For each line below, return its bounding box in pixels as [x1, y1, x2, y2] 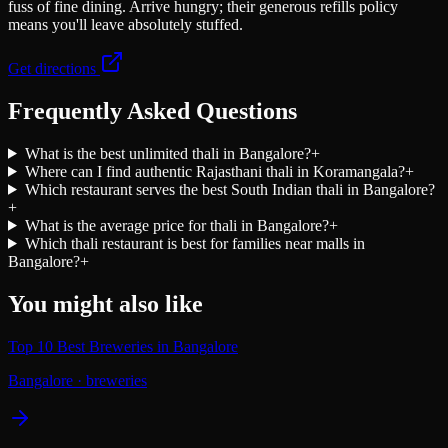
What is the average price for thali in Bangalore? [24, 216, 329, 234]
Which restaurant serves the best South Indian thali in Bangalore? [24, 180, 435, 198]
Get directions [8, 60, 100, 77]
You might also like [8, 290, 203, 317]
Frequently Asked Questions [8, 97, 297, 124]
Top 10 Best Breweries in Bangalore [8, 337, 238, 355]
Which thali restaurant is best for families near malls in [24, 234, 365, 252]
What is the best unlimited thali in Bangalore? [24, 144, 311, 162]
